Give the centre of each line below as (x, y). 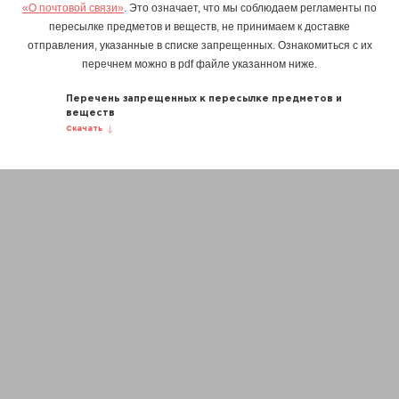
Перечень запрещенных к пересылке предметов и (204, 99)
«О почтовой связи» (73, 8)
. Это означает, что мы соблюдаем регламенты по (250, 8)
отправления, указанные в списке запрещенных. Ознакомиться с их (199, 46)
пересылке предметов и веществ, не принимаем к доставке (199, 27)
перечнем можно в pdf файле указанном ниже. (199, 65)
